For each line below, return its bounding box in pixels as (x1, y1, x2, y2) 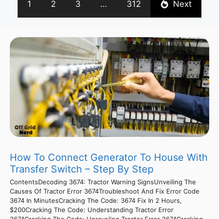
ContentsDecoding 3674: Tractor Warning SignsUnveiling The (10, 177, 196, 186)
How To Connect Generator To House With (10, 151, 208, 163)
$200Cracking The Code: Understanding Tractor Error (10, 205, 174, 214)
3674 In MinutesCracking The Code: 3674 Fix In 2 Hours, (10, 196, 182, 204)
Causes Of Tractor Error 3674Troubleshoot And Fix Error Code (10, 187, 199, 195)
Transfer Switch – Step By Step (10, 163, 153, 175)
